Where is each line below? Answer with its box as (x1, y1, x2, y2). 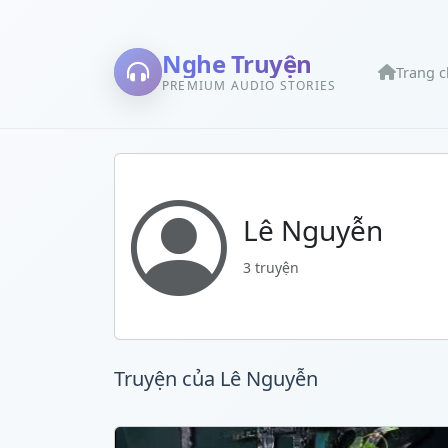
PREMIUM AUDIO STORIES (162, 76, 337, 94)
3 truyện (243, 257, 299, 277)
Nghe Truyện (162, 46, 312, 80)
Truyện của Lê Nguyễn (114, 365, 318, 392)
